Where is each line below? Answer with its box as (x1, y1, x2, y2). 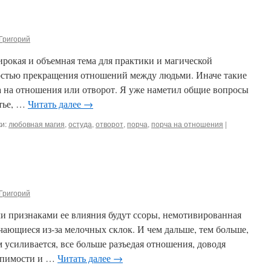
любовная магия (8, 119, 65, 129)
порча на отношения (151, 119, 223, 129)
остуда (68, 119, 92, 129)
